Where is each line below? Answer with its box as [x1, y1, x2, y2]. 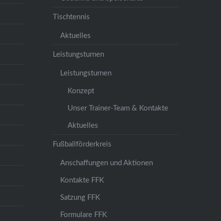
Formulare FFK [60, 211, 108, 219]
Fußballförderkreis [53, 140, 112, 148]
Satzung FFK [60, 193, 101, 201]
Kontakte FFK [60, 176, 105, 184]
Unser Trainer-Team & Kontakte [68, 104, 169, 112]
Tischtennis [53, 13, 90, 21]
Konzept [68, 87, 95, 95]
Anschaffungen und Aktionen [60, 159, 153, 167]
